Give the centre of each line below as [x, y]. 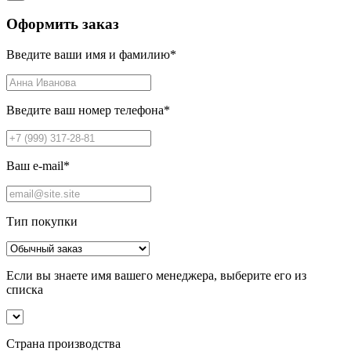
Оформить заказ [63, 24]
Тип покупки [42, 221]
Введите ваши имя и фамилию [88, 54]
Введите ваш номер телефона [85, 110]
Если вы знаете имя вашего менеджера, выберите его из [156, 275]
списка [25, 289]
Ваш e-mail [35, 165]
